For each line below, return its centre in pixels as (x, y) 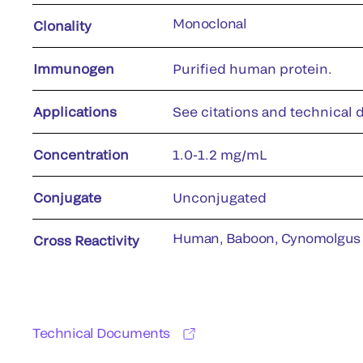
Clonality (62, 25)
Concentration (81, 154)
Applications (75, 111)
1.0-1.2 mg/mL (220, 154)
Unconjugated (220, 197)
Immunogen (74, 68)
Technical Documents (101, 332)
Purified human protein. (252, 68)
